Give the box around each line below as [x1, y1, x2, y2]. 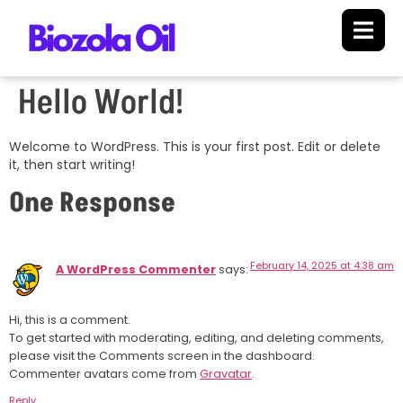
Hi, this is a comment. [9, 312, 130, 328]
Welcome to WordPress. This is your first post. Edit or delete [9, 138, 381, 157]
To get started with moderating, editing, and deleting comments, [9, 330, 384, 346]
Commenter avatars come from [9, 366, 200, 382]
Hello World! [18, 79, 184, 128]
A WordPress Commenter [56, 261, 216, 277]
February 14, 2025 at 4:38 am [250, 257, 394, 273]
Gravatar [200, 366, 252, 382]
